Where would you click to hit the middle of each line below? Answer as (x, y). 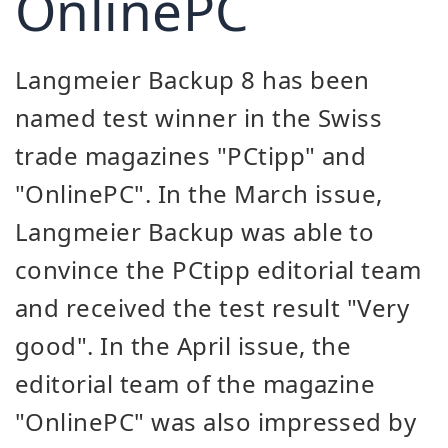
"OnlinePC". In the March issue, (199, 193)
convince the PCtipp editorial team (218, 269)
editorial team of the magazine (195, 383)
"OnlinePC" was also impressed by (216, 421)
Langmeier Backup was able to (195, 231)
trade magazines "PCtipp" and (191, 155)
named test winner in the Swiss (199, 117)
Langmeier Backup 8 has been (192, 79)
